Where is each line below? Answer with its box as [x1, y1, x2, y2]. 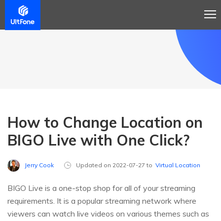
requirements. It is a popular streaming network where [7, 196, 196, 206]
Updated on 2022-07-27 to [76, 161, 155, 169]
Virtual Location [155, 161, 200, 169]
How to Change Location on [7, 113, 203, 132]
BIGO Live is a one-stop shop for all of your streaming [7, 183, 195, 193]
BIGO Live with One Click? [7, 131, 189, 149]
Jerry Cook [25, 161, 54, 169]
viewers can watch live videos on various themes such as [7, 209, 209, 219]
